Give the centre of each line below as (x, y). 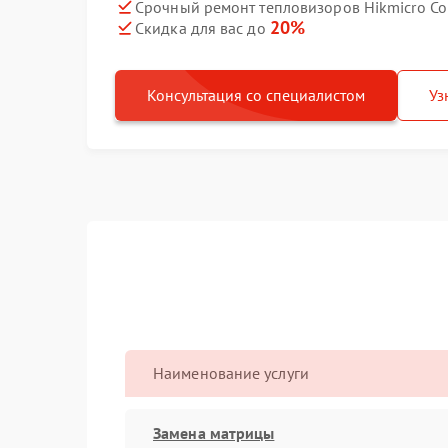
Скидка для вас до (202, 28)
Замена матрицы (214, 432)
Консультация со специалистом (256, 95)
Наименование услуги (231, 373)
